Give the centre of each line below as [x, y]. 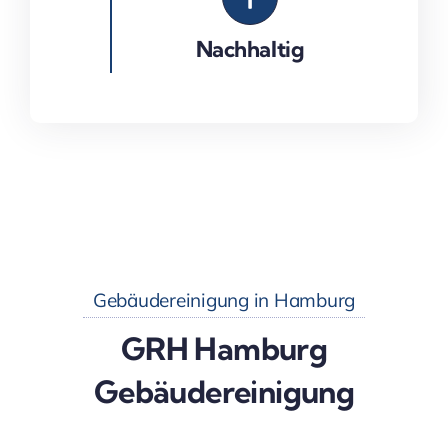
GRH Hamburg [224, 349]
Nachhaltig [250, 49]
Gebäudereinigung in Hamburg [224, 300]
